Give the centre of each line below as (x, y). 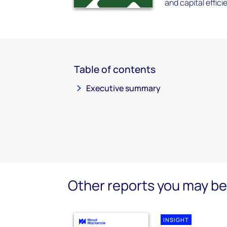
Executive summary (123, 88)
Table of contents (115, 69)
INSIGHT (176, 220)
